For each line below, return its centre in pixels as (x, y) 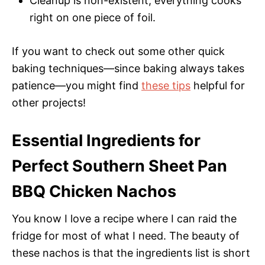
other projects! (49, 102)
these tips (166, 85)
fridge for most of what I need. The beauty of (126, 235)
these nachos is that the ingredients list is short (131, 253)
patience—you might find (77, 85)
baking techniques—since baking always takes (128, 68)
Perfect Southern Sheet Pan (119, 166)
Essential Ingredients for (106, 140)
